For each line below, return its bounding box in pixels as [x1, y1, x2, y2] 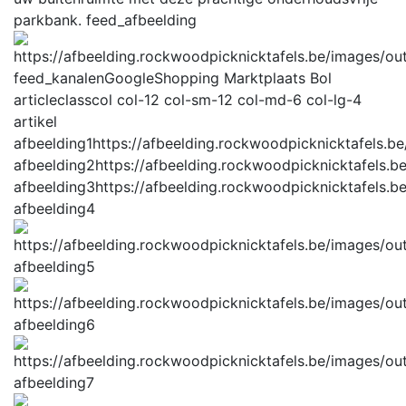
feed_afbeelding [86, 10, 197, 29]
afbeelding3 [14, 177, 95, 196]
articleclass [14, 90, 92, 109]
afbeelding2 [14, 155, 95, 174]
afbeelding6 [14, 314, 95, 333]
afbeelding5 [14, 256, 95, 275]
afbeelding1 [14, 133, 92, 152]
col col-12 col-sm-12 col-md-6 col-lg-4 [92, 90, 362, 109]
